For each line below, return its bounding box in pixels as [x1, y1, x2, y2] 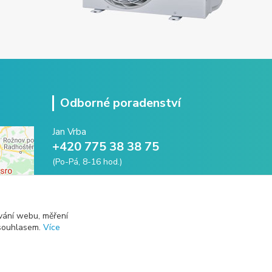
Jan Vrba [52, 125, 86, 138]
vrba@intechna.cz [69, 180, 141, 193]
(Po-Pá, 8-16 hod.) [52, 155, 122, 168]
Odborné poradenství [60, 94, 181, 111]
